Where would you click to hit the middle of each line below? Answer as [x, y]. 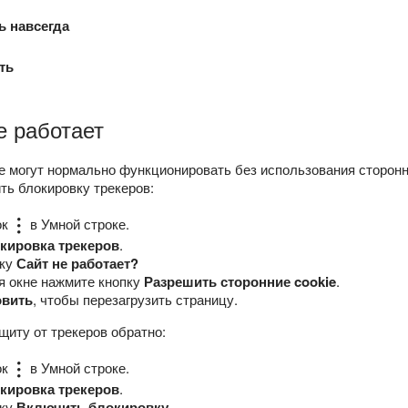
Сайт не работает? [77, 264]
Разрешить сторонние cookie [240, 282]
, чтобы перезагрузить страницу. [135, 300]
